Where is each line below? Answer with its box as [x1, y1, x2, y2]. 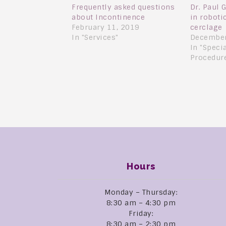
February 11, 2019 [72, 23, 140, 32]
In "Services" [72, 33, 119, 42]
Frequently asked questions [72, 3, 175, 12]
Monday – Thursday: [104, 187, 178, 197]
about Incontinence [72, 13, 145, 22]
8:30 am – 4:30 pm [106, 198, 176, 207]
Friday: [128, 208, 154, 218]
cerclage [190, 23, 222, 32]
